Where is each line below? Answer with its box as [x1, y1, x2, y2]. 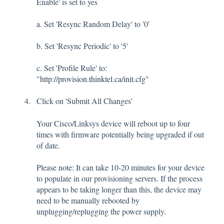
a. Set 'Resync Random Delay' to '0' [36, 18, 149, 29]
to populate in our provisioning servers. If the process [36, 172, 202, 183]
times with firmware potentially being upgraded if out [36, 128, 204, 139]
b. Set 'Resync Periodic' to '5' [36, 40, 128, 51]
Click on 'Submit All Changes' [36, 95, 132, 106]
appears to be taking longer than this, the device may [36, 183, 201, 194]
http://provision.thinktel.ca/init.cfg [40, 73, 145, 84]
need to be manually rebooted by [36, 194, 139, 205]
